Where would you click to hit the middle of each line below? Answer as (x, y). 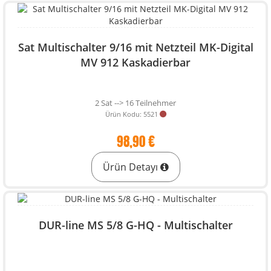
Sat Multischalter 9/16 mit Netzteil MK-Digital (135, 47)
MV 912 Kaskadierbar (135, 62)
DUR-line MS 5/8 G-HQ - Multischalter (135, 225)
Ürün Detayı (131, 167)
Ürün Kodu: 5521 (131, 114)
